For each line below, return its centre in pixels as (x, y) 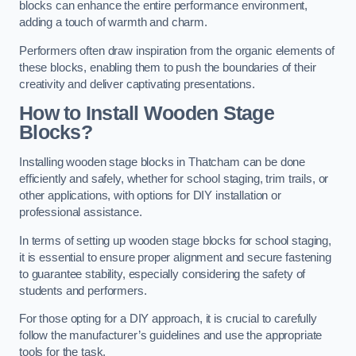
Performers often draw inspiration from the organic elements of (177, 50)
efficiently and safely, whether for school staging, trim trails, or (174, 179)
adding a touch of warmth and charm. (113, 23)
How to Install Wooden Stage (147, 114)
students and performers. (83, 290)
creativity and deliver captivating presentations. (137, 84)
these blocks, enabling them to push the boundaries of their (168, 67)
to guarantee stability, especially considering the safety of (163, 274)
